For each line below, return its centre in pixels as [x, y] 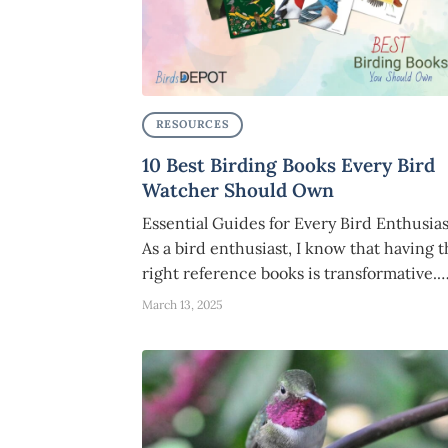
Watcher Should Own [238, 189]
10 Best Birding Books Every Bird [288, 164]
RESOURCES [192, 124]
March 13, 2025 [182, 304]
